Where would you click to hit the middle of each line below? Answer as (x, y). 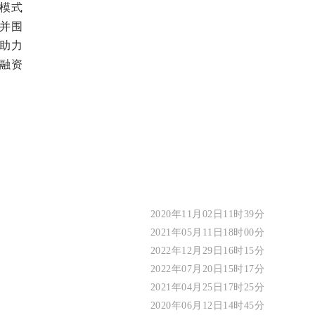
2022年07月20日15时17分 (207, 269)
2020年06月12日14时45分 (207, 306)
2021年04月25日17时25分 (207, 288)
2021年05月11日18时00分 (207, 233)
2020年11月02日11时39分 (207, 214)
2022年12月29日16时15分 (207, 251)
